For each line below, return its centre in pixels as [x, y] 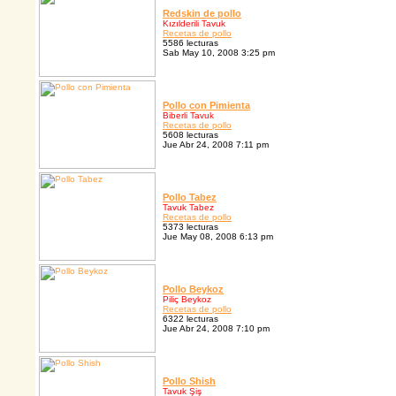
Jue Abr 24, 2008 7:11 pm [216, 145]
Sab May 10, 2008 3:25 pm [219, 53]
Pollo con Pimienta [206, 106]
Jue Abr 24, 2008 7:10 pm [216, 329]
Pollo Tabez [190, 198]
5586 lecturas [190, 43]
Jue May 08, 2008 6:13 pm [218, 237]
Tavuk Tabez [188, 208]
